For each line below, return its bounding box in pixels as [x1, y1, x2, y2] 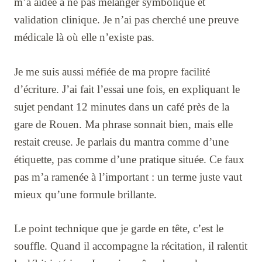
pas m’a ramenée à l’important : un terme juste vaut [14, 170, 242, 183]
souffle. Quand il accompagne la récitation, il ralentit [14, 240, 247, 253]
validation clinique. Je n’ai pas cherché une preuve [14, 13, 239, 26]
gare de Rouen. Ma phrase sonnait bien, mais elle [14, 118, 233, 130]
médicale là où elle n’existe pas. [14, 30, 154, 43]
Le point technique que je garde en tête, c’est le [14, 222, 223, 235]
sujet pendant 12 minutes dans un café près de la [14, 100, 229, 113]
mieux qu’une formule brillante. [14, 188, 157, 201]
